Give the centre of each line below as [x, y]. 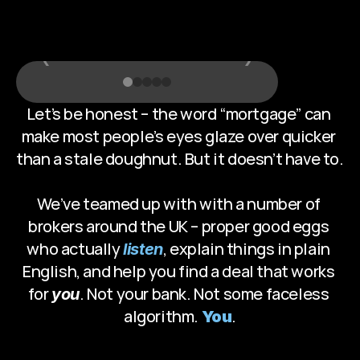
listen [143, 249]
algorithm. [162, 316]
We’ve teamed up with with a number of [178, 204]
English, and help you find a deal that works [178, 271]
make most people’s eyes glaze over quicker [178, 136]
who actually [75, 249]
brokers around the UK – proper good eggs [179, 226]
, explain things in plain [246, 249]
